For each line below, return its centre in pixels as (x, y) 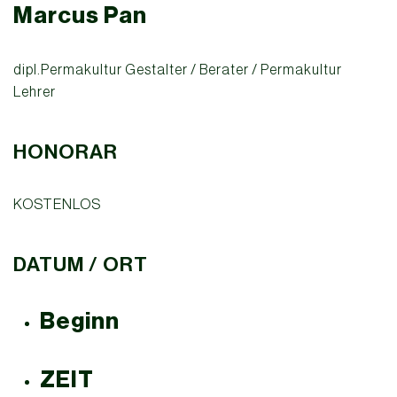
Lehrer (35, 92)
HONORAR (66, 152)
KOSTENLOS (57, 204)
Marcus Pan (80, 16)
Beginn (80, 322)
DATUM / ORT (81, 265)
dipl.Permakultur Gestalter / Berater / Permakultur (178, 70)
